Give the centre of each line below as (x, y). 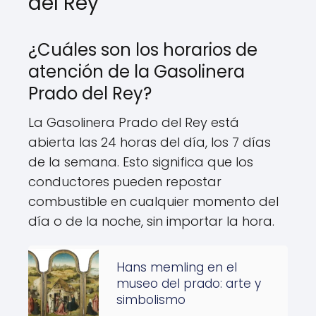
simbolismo (151, 300)
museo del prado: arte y (189, 284)
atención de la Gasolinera (136, 72)
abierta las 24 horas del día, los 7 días (150, 142)
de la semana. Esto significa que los (141, 162)
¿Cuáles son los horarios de (143, 50)
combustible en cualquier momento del (153, 201)
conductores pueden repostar (125, 182)
